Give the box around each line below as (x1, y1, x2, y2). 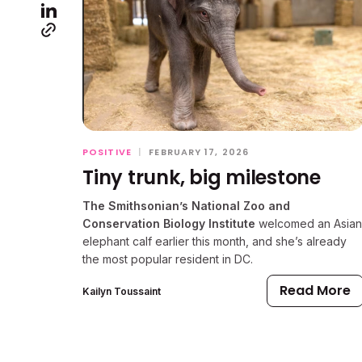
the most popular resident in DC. (82, 252, 253, 267)
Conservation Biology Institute (82, 217, 259, 231)
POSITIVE (82, 145, 132, 159)
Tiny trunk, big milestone (82, 164, 321, 192)
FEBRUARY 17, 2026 (149, 145, 250, 159)
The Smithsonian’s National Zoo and (82, 199, 290, 213)
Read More (280, 281, 351, 301)
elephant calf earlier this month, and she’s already (82, 234, 347, 249)
